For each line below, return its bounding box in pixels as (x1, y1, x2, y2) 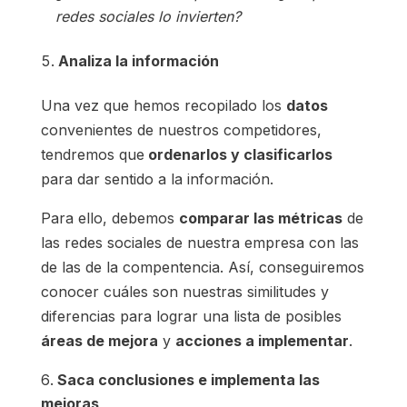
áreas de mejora (40, 332, 158, 351)
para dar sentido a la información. (40, 170, 273, 189)
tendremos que (40, 145, 144, 164)
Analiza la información (57, 52, 219, 71)
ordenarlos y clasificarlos (144, 145, 333, 164)
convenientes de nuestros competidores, (40, 121, 322, 140)
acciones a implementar (174, 332, 349, 351)
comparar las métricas (178, 209, 342, 228)
